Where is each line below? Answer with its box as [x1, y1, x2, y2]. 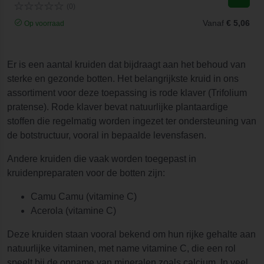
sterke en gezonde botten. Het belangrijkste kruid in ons [7, 74, 239, 84]
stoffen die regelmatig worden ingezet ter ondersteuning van [7, 116, 256, 126]
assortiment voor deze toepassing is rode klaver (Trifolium [7, 88, 247, 98]
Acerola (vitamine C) [31, 206, 116, 216]
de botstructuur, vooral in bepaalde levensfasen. [7, 130, 206, 140]
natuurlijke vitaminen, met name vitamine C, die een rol [7, 243, 236, 253]
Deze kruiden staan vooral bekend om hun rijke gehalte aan [7, 229, 256, 239]
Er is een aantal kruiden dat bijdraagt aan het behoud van [7, 60, 246, 70]
